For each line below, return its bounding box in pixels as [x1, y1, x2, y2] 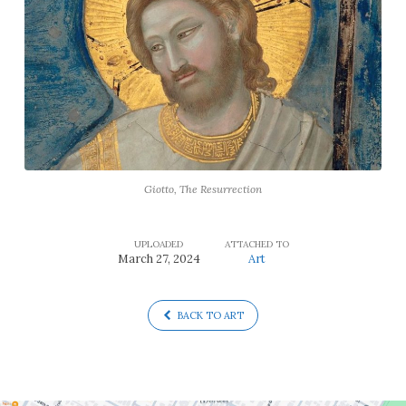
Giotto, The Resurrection [144, 181, 262, 196]
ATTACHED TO [224, 237, 289, 250]
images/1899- [24, 22, 159, 49]
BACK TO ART [175, 309, 245, 323]
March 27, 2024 [117, 250, 200, 266]
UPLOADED [134, 237, 183, 250]
